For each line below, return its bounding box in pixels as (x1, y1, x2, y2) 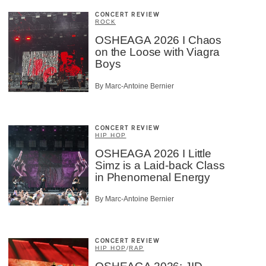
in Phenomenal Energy (95, 170, 211, 183)
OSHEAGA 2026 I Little (95, 147, 211, 160)
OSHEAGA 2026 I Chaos (95, 34, 222, 47)
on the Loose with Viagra (95, 46, 220, 59)
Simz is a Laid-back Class (95, 159, 225, 172)
